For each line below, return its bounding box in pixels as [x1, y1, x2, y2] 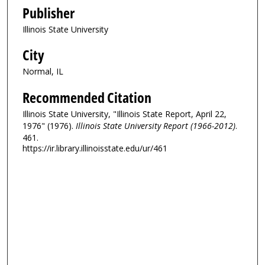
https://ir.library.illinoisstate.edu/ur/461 [22, 142, 167, 154]
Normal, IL [22, 66, 63, 77]
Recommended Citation [22, 87, 151, 108]
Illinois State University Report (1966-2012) [76, 119, 235, 131]
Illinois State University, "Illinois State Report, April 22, [22, 108, 227, 119]
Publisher [22, 2, 75, 23]
